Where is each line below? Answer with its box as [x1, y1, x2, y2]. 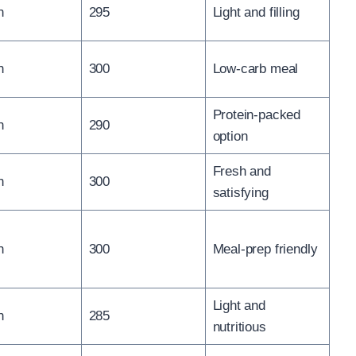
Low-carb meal [212, 60, 299, 76]
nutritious [212, 319, 266, 335]
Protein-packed [212, 106, 301, 122]
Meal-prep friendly [212, 241, 318, 257]
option [212, 128, 248, 144]
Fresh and [212, 163, 271, 179]
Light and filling [212, 4, 300, 20]
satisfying [212, 184, 269, 200]
